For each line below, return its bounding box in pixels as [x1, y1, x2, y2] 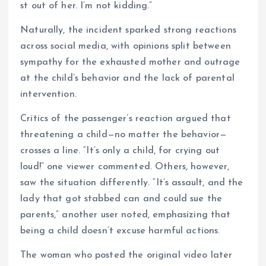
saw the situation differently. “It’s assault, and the [20, 178, 243, 188]
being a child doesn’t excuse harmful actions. [20, 226, 220, 236]
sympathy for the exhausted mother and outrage [20, 58, 240, 68]
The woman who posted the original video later [20, 251, 233, 261]
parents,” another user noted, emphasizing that [20, 210, 231, 220]
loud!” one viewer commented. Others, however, [20, 162, 230, 172]
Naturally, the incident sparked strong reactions [20, 26, 236, 36]
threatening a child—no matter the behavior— [20, 130, 227, 140]
